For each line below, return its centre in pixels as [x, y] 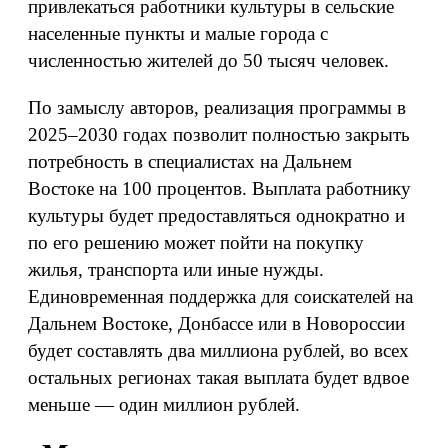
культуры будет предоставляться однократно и [216, 215]
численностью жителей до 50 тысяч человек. [208, 60]
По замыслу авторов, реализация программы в [217, 107]
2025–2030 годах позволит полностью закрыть [219, 134]
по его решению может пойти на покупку [196, 242]
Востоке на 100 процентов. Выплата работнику [219, 188]
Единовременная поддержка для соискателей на [220, 296]
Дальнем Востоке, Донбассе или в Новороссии [216, 323]
